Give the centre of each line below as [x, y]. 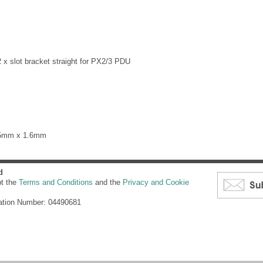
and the [108, 183]
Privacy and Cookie [156, 183]
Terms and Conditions [56, 183]
